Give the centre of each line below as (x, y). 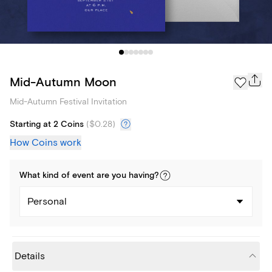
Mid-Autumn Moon (63, 82)
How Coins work (46, 143)
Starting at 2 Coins (47, 125)
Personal (47, 202)
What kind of (46, 176)
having (141, 176)
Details (30, 257)
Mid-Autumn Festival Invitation (68, 102)
